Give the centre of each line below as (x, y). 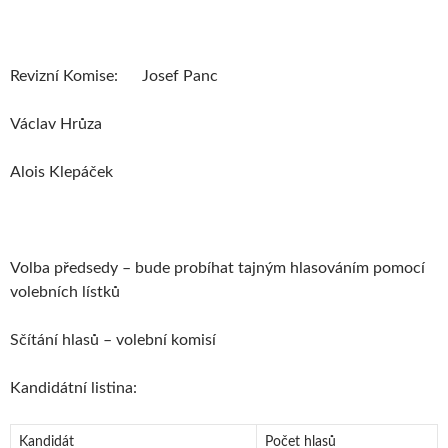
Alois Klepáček (61, 172)
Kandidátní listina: (73, 388)
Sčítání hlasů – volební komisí (113, 340)
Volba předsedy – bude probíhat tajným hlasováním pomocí (217, 268)
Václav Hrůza (56, 124)
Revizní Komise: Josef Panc (114, 76)
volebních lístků (65, 292)
